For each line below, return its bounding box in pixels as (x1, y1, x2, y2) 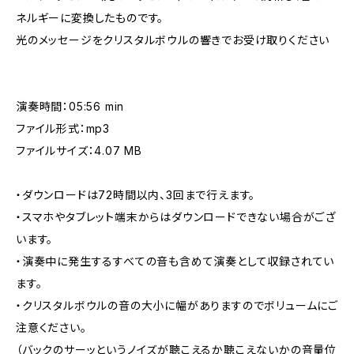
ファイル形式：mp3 (16, 122, 111, 135)
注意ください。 (16, 321, 87, 334)
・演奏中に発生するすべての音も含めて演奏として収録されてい (16, 254, 335, 268)
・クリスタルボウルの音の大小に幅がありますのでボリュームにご (16, 299, 338, 312)
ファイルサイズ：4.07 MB (16, 144, 142, 157)
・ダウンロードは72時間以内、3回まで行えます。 (16, 188, 256, 201)
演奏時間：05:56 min (16, 100, 125, 113)
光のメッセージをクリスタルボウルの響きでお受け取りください (16, 33, 330, 47)
